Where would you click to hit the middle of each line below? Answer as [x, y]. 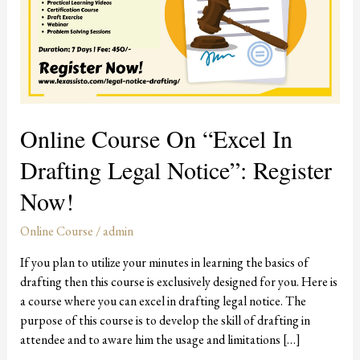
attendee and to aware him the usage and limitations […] [160, 339]
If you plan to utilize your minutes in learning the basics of [164, 262]
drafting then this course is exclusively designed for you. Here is [178, 281]
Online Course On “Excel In [156, 138]
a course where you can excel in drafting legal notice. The [163, 301]
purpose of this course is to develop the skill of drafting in [165, 320]
